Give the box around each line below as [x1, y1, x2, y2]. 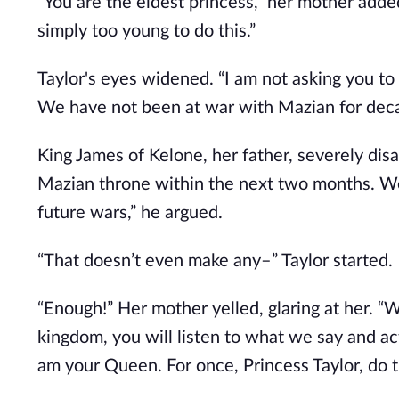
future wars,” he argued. [37, 204, 223, 222]
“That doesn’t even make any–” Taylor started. [37, 252, 393, 270]
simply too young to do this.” [37, 22, 256, 40]
